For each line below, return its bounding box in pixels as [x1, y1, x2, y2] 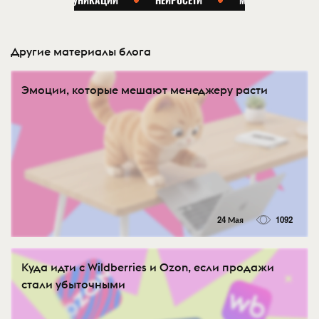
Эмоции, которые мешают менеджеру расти [21, 83, 268, 98]
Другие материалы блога [11, 44, 151, 59]
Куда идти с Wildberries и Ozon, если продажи [21, 259, 274, 274]
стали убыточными [21, 276, 125, 291]
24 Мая [216, 213, 244, 226]
